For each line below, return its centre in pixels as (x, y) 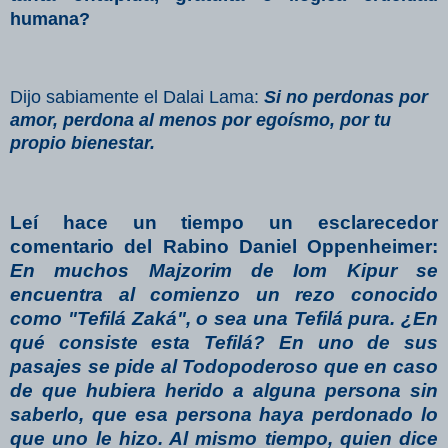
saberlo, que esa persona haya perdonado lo (224, 415)
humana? (50, 18)
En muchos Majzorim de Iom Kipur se (224, 271)
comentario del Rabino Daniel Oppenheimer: (224, 247)
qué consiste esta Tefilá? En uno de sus (224, 343)
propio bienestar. (82, 143)
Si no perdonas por (346, 97)
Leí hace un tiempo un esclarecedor (224, 223)
